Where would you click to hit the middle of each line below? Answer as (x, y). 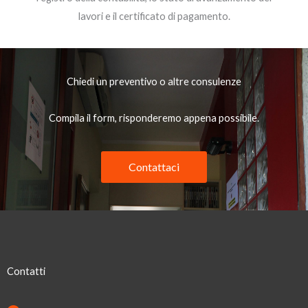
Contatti (26, 271)
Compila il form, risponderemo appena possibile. (154, 118)
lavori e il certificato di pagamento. (154, 16)
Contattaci (154, 167)
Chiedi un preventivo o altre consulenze (154, 81)
